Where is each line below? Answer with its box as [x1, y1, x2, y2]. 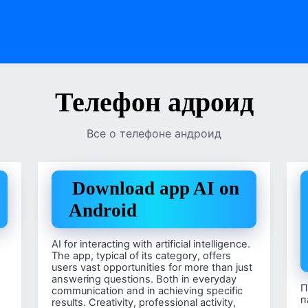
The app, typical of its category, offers [51, 249, 231, 262]
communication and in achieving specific [51, 284, 243, 297]
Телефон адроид [54, 87, 254, 118]
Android [68, 200, 137, 221]
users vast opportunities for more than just [51, 261, 252, 274]
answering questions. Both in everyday [51, 272, 236, 285]
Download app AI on [71, 178, 239, 199]
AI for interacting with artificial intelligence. [51, 237, 250, 250]
